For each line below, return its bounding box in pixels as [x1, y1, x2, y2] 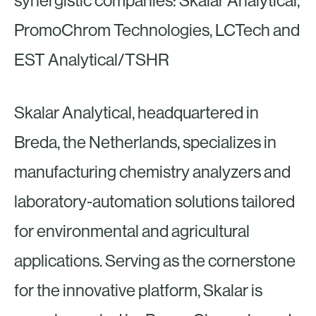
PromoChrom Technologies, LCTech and [14, 20, 300, 40]
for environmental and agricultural [14, 221, 250, 241]
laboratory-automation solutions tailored [14, 191, 295, 211]
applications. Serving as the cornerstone [14, 250, 296, 270]
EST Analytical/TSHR [14, 50, 169, 70]
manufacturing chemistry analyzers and [14, 162, 291, 181]
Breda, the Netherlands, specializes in [14, 132, 276, 152]
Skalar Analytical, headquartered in [14, 102, 259, 122]
